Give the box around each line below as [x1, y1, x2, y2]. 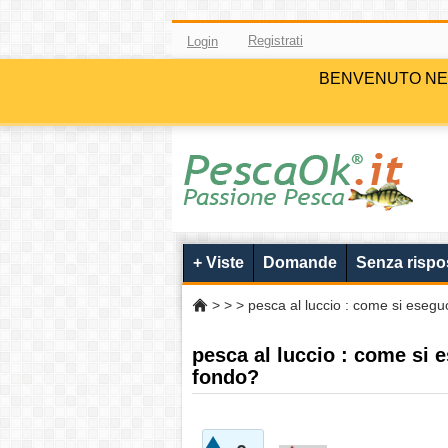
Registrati [248, 33, 303, 48]
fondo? [192, 366, 259, 388]
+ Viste [193, 254, 244, 271]
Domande [263, 254, 337, 271]
